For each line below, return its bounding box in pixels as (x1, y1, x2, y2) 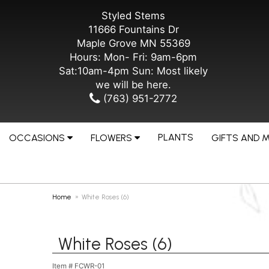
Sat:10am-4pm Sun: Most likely (59, 65, 208, 77)
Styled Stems (101, 10, 165, 22)
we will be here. (95, 79, 171, 91)
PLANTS (158, 131, 193, 143)
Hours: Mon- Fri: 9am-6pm (70, 51, 197, 63)
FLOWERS (91, 132, 132, 144)
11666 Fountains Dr (88, 23, 179, 35)
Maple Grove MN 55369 (76, 37, 190, 49)
